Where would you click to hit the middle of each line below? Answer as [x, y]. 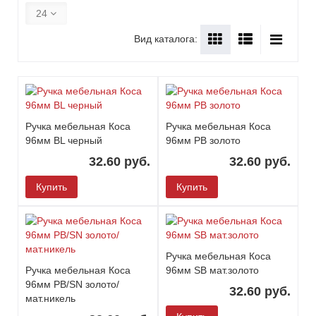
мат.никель [50, 298]
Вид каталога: [166, 38]
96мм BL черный [64, 140]
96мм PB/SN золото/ [72, 284]
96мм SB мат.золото [212, 270]
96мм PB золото [203, 140]
